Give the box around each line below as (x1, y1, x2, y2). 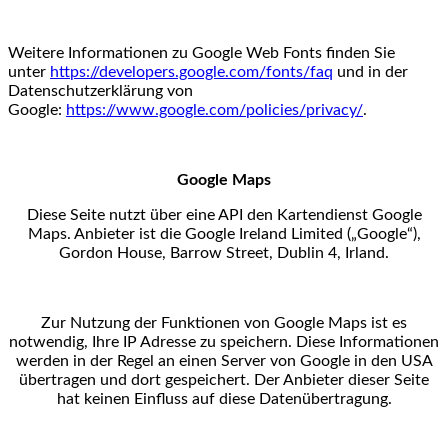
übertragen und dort (19, 371, 165, 388)
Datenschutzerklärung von (8, 82, 193, 99)
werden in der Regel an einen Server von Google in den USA (15, 352, 433, 369)
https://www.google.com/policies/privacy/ (66, 101, 363, 118)
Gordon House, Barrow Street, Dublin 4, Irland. (59, 244, 389, 261)
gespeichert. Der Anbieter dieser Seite (165, 371, 429, 388)
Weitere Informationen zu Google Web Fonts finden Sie (8, 44, 395, 61)
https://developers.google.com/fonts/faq (50, 63, 333, 80)
